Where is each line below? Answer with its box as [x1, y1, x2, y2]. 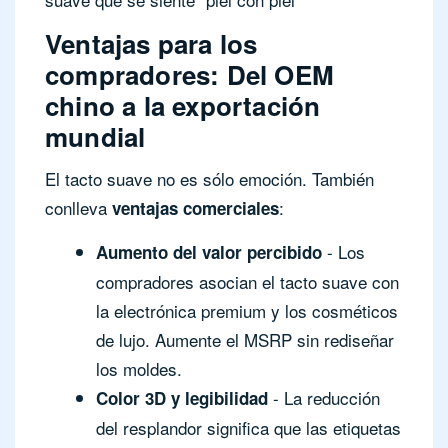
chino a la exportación [45, 86, 321, 124]
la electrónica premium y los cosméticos [96, 297, 398, 323]
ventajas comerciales [112, 195, 279, 220]
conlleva [45, 194, 112, 220]
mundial [45, 117, 146, 155]
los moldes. [96, 355, 182, 381]
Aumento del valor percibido [96, 239, 322, 264]
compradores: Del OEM [45, 55, 334, 93]
